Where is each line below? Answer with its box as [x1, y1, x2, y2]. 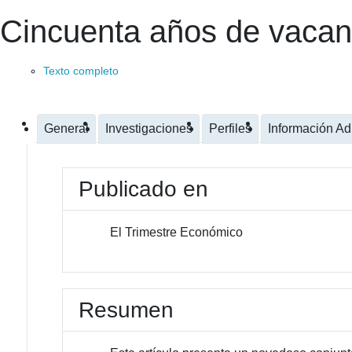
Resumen [79, 298, 174, 322]
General [44, 122, 89, 135]
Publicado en [79, 177, 209, 201]
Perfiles [209, 122, 251, 135]
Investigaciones [105, 122, 192, 135]
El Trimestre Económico [110, 225, 244, 239]
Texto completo [43, 64, 119, 77]
